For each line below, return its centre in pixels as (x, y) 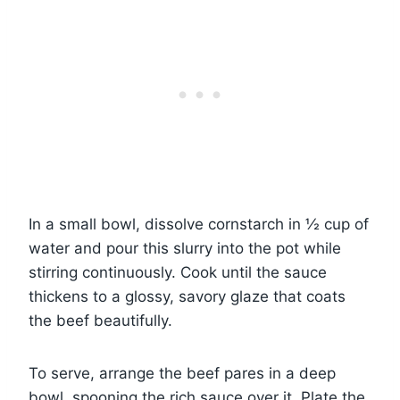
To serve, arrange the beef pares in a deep (182, 374)
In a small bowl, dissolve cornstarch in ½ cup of (199, 225)
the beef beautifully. (100, 321)
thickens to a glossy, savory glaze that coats (187, 297)
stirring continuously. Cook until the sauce (178, 273)
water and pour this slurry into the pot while (185, 249)
